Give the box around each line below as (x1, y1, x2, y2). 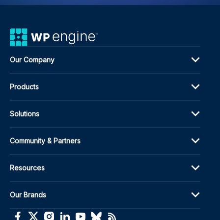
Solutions (10, 109, 39, 118)
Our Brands (10, 190, 46, 199)
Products (10, 82, 39, 91)
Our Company (10, 55, 55, 64)
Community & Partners (10, 136, 81, 145)
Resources (10, 163, 45, 172)
